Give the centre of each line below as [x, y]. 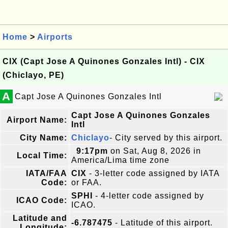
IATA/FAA [47, 173]
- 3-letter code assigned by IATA [153, 173]
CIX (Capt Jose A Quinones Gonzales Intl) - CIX [104, 61]
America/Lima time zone [120, 160]
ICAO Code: [42, 200]
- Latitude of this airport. [163, 223]
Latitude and [40, 218]
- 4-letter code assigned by [148, 196]
